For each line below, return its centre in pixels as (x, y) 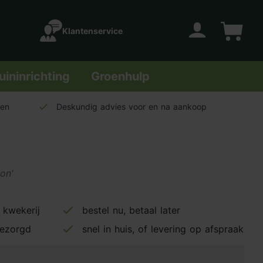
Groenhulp (120, 76)
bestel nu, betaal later (131, 210)
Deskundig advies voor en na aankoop (131, 107)
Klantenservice (92, 31)
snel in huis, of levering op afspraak (163, 229)
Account (192, 46)
